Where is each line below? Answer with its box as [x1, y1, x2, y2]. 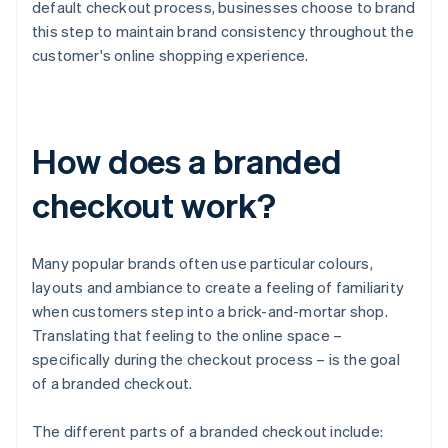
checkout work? [32, 183, 276, 227]
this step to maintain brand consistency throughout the [32, 21, 414, 42]
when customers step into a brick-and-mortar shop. [32, 301, 388, 322]
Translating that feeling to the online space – [32, 325, 343, 346]
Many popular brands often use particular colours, [32, 253, 373, 274]
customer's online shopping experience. [32, 45, 309, 66]
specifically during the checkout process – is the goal [32, 349, 400, 370]
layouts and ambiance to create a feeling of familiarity [32, 277, 405, 298]
